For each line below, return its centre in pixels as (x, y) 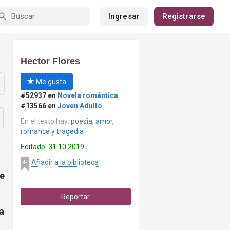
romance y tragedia (52, 131)
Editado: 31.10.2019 (52, 147)
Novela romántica (88, 95)
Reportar (76, 197)
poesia (81, 121)
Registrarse (184, 16)
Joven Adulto (80, 106)
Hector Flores (50, 61)
